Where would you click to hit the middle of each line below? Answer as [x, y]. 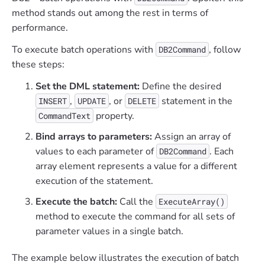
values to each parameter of [96, 152]
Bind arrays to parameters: [94, 137]
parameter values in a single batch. [109, 232]
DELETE [142, 101]
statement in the [196, 101]
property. [114, 116]
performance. [40, 28]
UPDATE [92, 101]
